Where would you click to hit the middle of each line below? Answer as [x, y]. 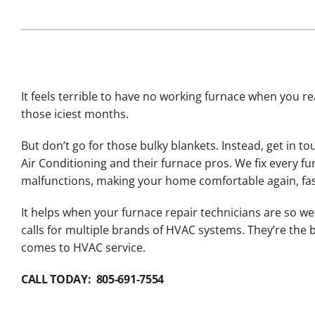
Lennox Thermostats [65, 43]
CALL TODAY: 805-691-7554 [92, 279]
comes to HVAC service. [83, 248]
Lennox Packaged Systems [81, 15]
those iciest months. [75, 114]
